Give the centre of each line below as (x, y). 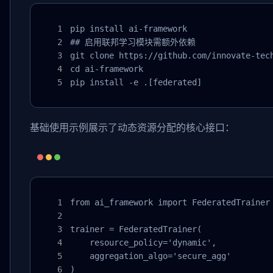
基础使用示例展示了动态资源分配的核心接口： (132, 127)
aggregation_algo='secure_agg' (151, 256)
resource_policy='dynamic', (143, 243)
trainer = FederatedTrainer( (136, 229)
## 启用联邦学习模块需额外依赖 (133, 42)
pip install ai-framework (129, 29)
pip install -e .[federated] (136, 82)
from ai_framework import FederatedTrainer (170, 202)
